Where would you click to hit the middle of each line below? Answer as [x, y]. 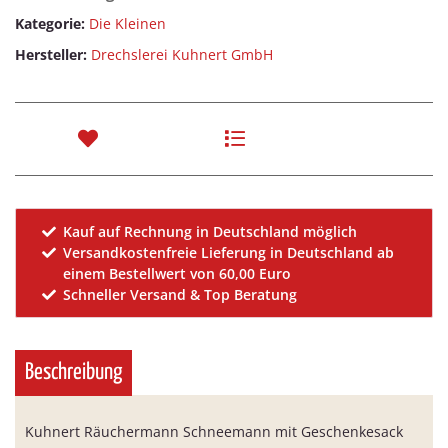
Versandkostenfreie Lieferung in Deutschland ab [229, 253]
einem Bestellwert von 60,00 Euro [177, 274]
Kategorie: [52, 24]
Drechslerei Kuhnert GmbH [182, 55]
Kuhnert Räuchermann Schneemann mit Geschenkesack [214, 432]
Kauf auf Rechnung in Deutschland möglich [210, 232]
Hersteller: [51, 55]
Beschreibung [73, 373]
